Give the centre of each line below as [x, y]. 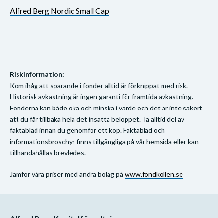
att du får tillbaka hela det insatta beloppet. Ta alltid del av [97, 119]
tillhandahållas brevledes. [48, 152]
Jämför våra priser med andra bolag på [67, 174]
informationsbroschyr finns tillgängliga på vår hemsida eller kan [104, 141]
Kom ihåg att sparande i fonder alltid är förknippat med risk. [99, 85]
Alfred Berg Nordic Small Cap [59, 10]
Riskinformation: [37, 74]
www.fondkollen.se [154, 174]
